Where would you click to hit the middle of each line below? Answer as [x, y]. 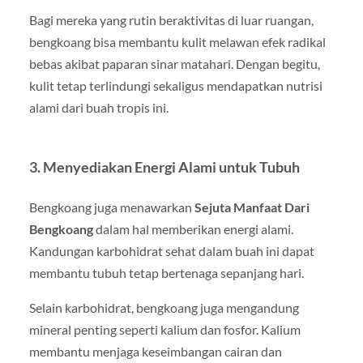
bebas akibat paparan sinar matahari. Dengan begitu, [174, 64]
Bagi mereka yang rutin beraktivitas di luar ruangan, [171, 20]
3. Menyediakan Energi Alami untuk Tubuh [164, 168]
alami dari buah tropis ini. [98, 108]
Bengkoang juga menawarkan [111, 207]
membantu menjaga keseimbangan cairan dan [155, 352]
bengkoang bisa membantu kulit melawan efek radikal [177, 42]
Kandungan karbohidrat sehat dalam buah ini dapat [171, 251]
